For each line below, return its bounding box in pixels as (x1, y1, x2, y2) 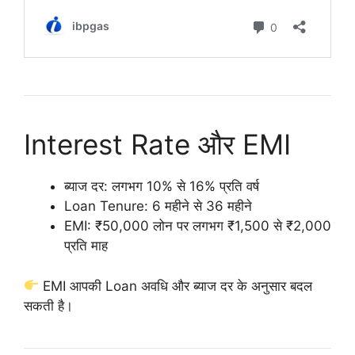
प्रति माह (64, 238, 108, 254)
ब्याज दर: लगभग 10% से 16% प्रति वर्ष (64, 178, 259, 195)
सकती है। (24, 297, 73, 314)
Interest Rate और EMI (24, 128, 291, 162)
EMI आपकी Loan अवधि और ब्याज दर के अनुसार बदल (39, 277, 313, 294)
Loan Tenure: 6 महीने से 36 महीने (64, 198, 252, 215)
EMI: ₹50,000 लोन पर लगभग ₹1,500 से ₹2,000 (64, 218, 331, 235)
